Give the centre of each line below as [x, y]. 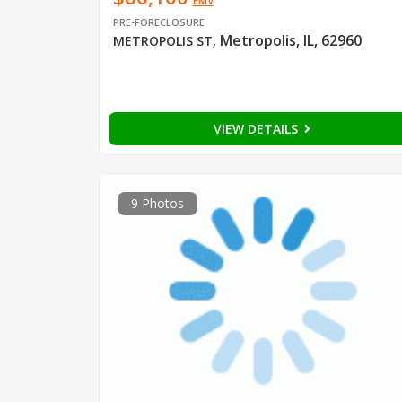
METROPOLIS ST [162, 40]
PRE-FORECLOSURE [158, 22]
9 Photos [157, 203]
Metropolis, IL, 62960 [290, 40]
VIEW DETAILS [257, 128]
